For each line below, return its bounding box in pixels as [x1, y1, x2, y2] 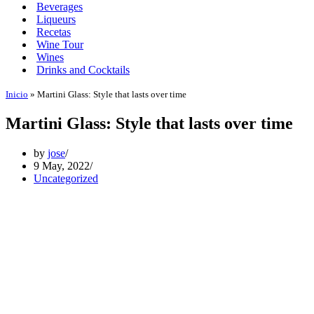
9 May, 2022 [34, 159, 90, 172]
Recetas [36, 26, 71, 38]
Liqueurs [36, 13, 76, 25]
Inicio [6, 89, 28, 100]
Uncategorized [34, 172, 98, 184]
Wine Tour [36, 39, 83, 50]
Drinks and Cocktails [36, 64, 130, 76]
